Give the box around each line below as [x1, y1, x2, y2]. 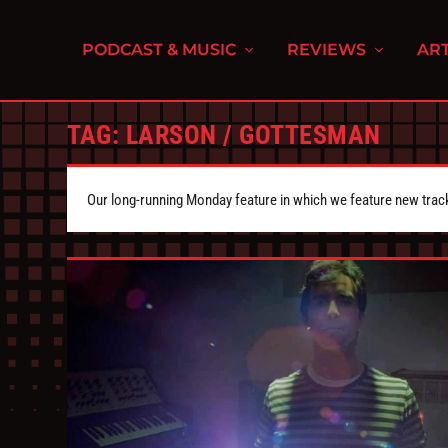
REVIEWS [287, 40, 367, 59]
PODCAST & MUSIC [82, 40, 237, 59]
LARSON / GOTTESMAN [125, 120, 381, 150]
